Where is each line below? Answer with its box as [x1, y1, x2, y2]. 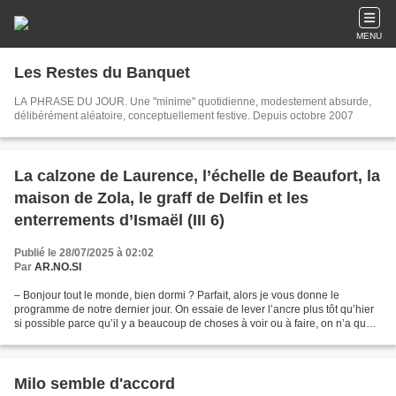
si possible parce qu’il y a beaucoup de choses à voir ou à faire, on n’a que [14, 317, 372, 330]
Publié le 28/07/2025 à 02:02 [14, 247, 154, 259]
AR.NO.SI [34, 261, 81, 273]
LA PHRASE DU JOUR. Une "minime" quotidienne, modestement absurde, [14, 95, 371, 108]
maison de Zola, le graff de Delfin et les [14, 189, 308, 207]
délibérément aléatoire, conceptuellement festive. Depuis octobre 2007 [14, 110, 354, 122]
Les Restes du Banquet [14, 64, 190, 81]
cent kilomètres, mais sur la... [14, 331, 152, 344]
